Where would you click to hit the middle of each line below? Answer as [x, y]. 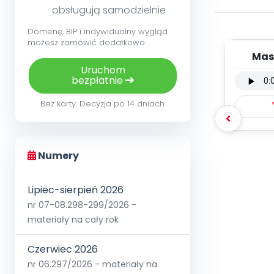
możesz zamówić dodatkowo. [87, 43]
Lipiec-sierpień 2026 [76, 190]
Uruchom [103, 70]
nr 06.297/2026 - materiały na [92, 265]
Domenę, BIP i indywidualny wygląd [98, 32]
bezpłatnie [98, 81]
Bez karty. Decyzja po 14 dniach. [103, 104]
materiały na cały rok [73, 220]
